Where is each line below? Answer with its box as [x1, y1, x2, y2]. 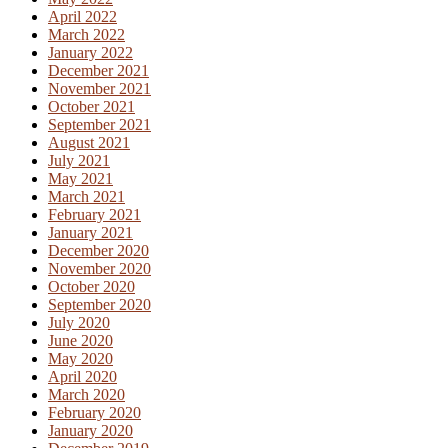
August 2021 [48, 134, 130, 152]
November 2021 [48, 80, 151, 98]
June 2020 [48, 332, 113, 350]
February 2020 [48, 404, 141, 422]
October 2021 [48, 98, 135, 116]
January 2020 [48, 422, 133, 440]
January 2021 [48, 224, 133, 242]
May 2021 [48, 170, 113, 188]
